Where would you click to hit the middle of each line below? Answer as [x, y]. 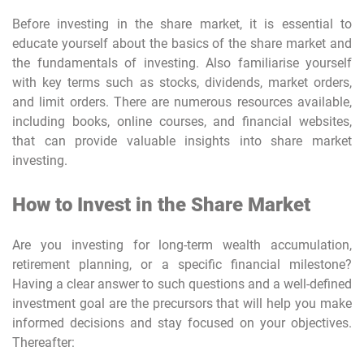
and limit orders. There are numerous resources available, [182, 102]
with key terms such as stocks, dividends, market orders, [182, 82]
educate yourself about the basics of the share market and [182, 43]
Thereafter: [43, 342]
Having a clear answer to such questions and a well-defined [182, 284]
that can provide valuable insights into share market [182, 141]
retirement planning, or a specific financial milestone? [182, 264]
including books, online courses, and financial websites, [182, 121]
